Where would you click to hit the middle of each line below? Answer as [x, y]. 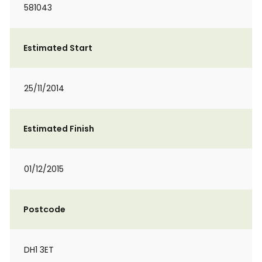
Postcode [44, 209]
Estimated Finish [59, 129]
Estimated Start [58, 48]
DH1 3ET [39, 250]
